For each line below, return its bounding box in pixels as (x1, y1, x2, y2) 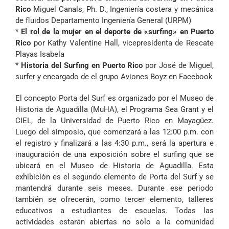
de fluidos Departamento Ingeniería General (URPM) (15, 16, 191, 25)
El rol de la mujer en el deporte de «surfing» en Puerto (21, 27, 214, 36)
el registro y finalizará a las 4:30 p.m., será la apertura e (15, 139, 214, 148)
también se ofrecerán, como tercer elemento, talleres (15, 195, 214, 204)
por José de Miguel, (143, 61, 214, 70)
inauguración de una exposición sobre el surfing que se (15, 150, 214, 159)
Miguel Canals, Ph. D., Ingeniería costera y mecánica (31, 5, 214, 14)
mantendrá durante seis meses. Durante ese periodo (15, 184, 214, 193)
